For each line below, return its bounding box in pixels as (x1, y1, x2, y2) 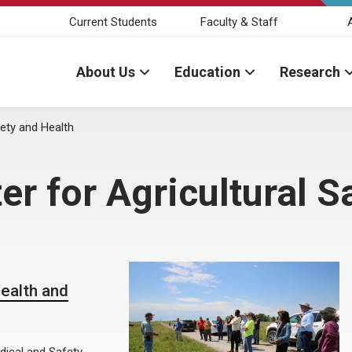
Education (174, 64, 240, 80)
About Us (76, 64, 135, 80)
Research (280, 64, 340, 80)
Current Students (69, 14, 157, 29)
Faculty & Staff (200, 14, 278, 29)
